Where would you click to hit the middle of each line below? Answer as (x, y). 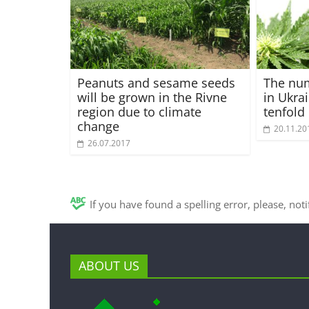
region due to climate (139, 111)
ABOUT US (109, 265)
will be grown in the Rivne (152, 97)
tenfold (284, 111)
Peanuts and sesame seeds (156, 82)
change (98, 126)
